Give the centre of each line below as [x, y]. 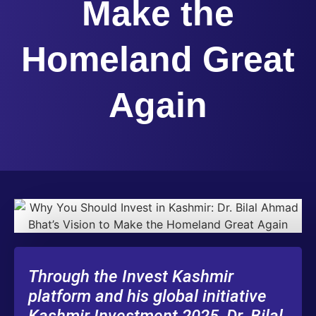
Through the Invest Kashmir [131, 276]
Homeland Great [158, 59]
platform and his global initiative [147, 296]
